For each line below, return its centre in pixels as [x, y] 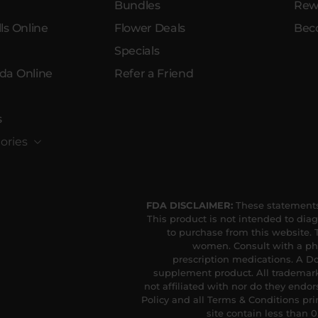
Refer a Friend [154, 73]
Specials [137, 50]
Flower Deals [150, 28]
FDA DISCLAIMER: [190, 205]
